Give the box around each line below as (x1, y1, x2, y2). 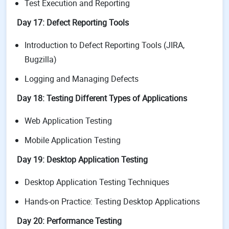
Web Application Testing (25, 115, 112, 126)
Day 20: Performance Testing (17, 215, 122, 226)
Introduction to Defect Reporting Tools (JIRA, (25, 39, 185, 51)
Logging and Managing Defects (25, 73, 139, 84)
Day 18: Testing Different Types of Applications (17, 93, 187, 104)
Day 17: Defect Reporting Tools (17, 17, 129, 28)
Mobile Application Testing (25, 134, 121, 146)
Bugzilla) (25, 54, 57, 65)
